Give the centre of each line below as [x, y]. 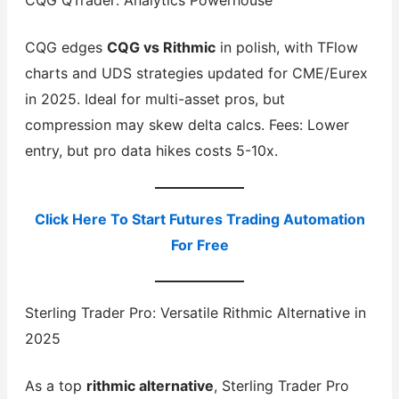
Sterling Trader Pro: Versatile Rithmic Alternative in [195, 313]
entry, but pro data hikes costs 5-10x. [151, 151]
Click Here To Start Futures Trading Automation [199, 219]
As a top [55, 386]
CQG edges [65, 48]
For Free [199, 244]
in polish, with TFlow [286, 48]
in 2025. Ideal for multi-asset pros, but [155, 99]
